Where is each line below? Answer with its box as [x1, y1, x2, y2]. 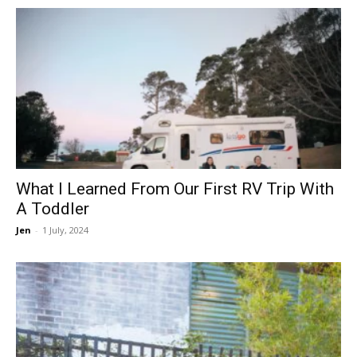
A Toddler [16, 198, 89, 218]
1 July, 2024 [42, 223, 88, 236]
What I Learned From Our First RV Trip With [16, 178, 334, 198]
